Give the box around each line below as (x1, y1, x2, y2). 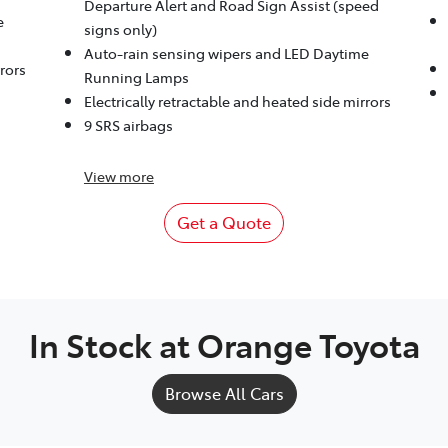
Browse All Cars (164, 382, 284, 405)
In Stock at (28, 322, 197, 367)
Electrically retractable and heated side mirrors (83, 91, 391, 112)
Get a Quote (177, 211, 271, 234)
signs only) (83, 19, 157, 40)
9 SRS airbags (83, 115, 173, 136)
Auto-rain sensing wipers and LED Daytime (83, 43, 369, 64)
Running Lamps (83, 67, 189, 88)
